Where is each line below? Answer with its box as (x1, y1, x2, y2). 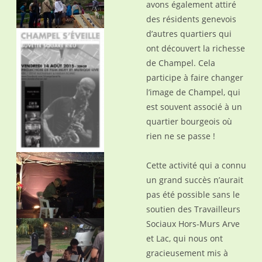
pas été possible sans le (146, 189, 240, 200)
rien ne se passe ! (146, 130, 215, 142)
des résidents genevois (146, 13, 236, 25)
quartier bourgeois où (146, 116, 232, 127)
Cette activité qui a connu (146, 160, 246, 171)
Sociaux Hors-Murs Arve (146, 218, 240, 229)
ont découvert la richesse (146, 43, 245, 54)
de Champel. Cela (146, 57, 215, 68)
